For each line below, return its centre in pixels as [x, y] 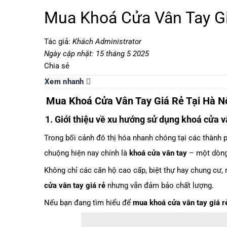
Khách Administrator [107, 42]
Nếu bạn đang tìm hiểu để [88, 203]
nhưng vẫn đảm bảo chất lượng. [160, 186]
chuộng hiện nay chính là [87, 153]
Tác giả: [58, 42]
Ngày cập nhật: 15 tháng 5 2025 [97, 54]
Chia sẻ [57, 66]
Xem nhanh [65, 82]
